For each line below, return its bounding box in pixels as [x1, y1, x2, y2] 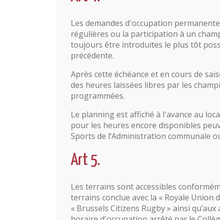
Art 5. [71, 152, 100, 168]
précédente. [71, 50, 114, 61]
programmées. [71, 90, 125, 101]
